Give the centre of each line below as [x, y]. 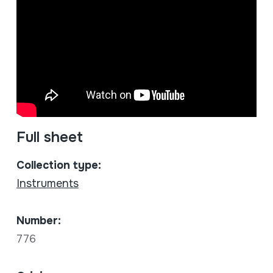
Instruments [47, 184]
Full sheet [49, 137]
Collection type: [58, 165]
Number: [38, 221]
